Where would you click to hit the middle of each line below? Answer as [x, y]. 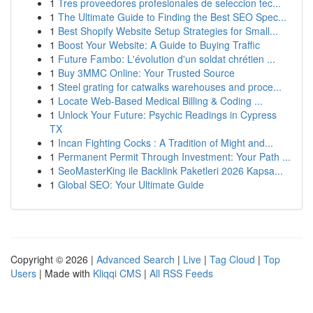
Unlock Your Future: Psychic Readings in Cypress [167, 115]
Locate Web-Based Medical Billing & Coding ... [160, 101]
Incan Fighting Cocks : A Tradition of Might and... [166, 143]
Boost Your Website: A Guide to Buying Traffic [159, 45]
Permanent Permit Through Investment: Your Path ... [174, 156]
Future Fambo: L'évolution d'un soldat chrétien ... [167, 59]
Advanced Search [136, 259]
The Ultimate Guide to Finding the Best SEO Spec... [172, 17]
